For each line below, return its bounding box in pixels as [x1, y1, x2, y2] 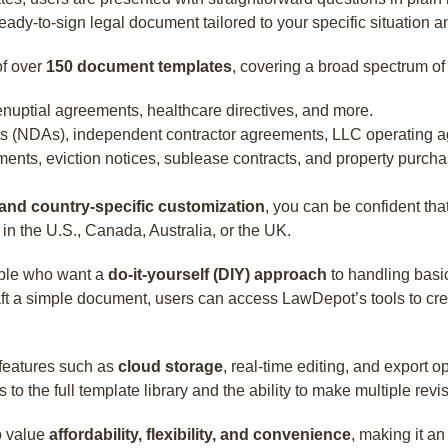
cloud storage [118, 358, 223, 375]
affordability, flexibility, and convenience [49, 426, 351, 443]
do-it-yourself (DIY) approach [108, 266, 327, 283]
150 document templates [46, 58, 232, 75]
